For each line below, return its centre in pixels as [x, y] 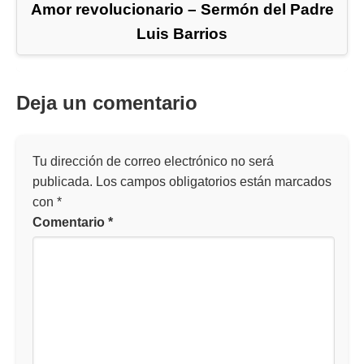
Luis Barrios [182, 34]
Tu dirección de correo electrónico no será [153, 162]
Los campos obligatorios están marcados [214, 182]
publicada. [63, 182]
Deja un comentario [107, 103]
